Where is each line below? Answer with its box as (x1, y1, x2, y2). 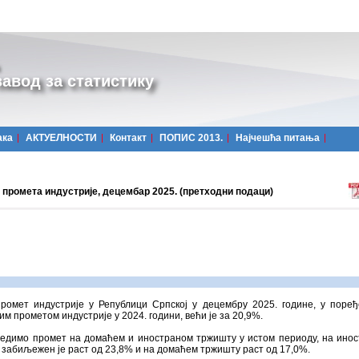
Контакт (110, 132, 147, 143)
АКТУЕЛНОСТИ (26, 132, 97, 143)
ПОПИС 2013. (159, 132, 223, 143)
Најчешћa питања (236, 132, 320, 143)
